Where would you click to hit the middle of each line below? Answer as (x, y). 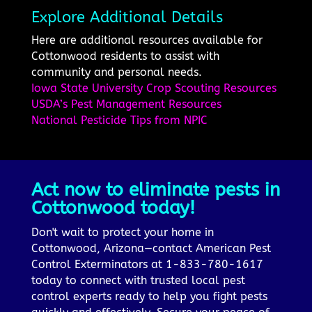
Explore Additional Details (127, 18)
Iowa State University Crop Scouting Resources (154, 88)
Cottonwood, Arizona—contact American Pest (151, 249)
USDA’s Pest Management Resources (126, 104)
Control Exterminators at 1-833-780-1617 (147, 265)
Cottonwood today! (113, 208)
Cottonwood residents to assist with (125, 56)
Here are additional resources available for (147, 40)
